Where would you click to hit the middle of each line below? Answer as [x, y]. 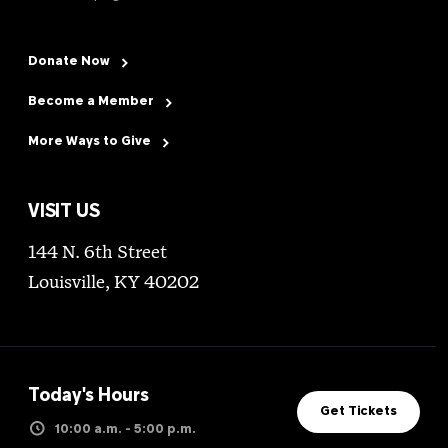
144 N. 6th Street [97, 254]
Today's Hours [88, 397]
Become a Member [91, 102]
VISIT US [64, 213]
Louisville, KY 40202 [113, 284]
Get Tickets [358, 412]
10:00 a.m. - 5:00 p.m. [125, 430]
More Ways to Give [89, 142]
